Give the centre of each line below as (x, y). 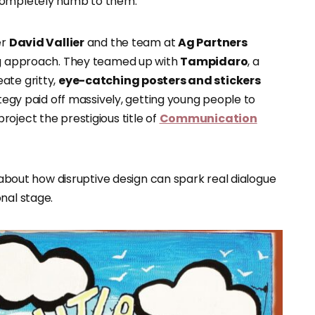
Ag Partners (213, 43)
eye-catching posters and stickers (160, 81)
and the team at (131, 43)
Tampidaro (214, 62)
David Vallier (46, 43)
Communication (208, 118)
